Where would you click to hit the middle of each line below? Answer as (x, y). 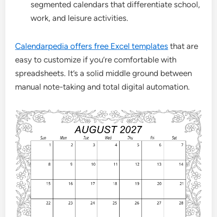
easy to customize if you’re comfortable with (96, 60)
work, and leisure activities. (80, 18)
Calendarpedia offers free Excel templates (92, 46)
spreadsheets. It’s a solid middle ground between (104, 73)
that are (183, 46)
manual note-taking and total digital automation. (103, 87)
